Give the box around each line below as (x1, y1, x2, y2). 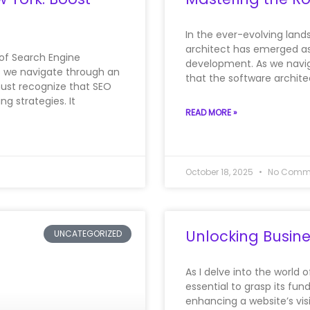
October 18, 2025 (185, 165, 255, 178)
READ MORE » (185, 106, 237, 118)
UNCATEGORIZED (53, 228, 122, 240)
